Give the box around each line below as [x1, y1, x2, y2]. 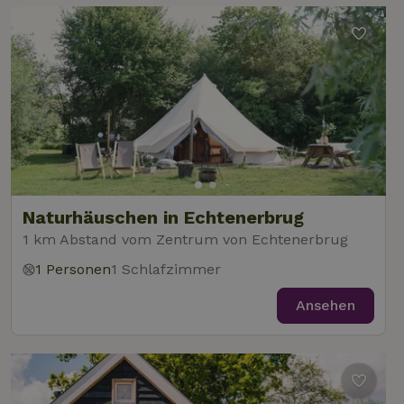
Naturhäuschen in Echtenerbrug [23, 207, 304, 228]
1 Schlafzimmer [111, 261, 221, 278]
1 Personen [35, 261, 111, 278]
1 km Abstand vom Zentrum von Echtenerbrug [23, 231, 348, 248]
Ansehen [296, 297, 355, 314]
